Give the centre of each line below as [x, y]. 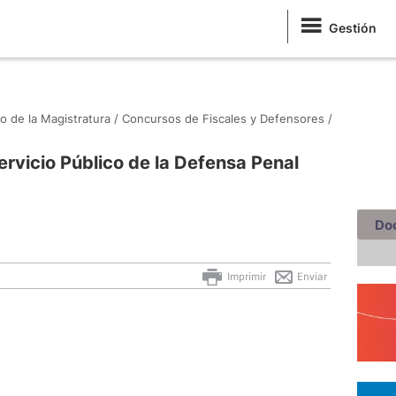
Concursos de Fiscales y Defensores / [227, 118]
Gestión [353, 28]
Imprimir [245, 276]
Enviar [311, 276]
